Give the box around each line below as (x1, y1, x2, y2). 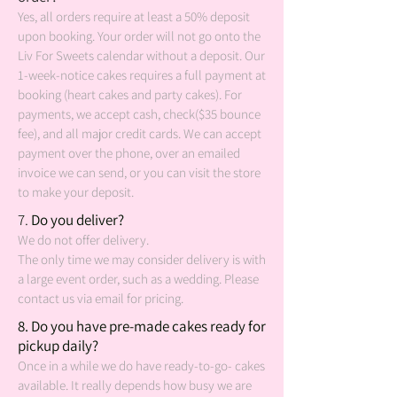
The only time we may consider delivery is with (18, 251, 266, 268)
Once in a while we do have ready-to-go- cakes (18, 357, 265, 374)
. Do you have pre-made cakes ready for (25, 316, 266, 336)
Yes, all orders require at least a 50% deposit (18, 8, 250, 25)
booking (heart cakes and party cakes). (18, 86, 224, 103)
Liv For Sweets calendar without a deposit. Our (18, 47, 265, 64)
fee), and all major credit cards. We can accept (18, 125, 261, 142)
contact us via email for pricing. (18, 290, 183, 307)
